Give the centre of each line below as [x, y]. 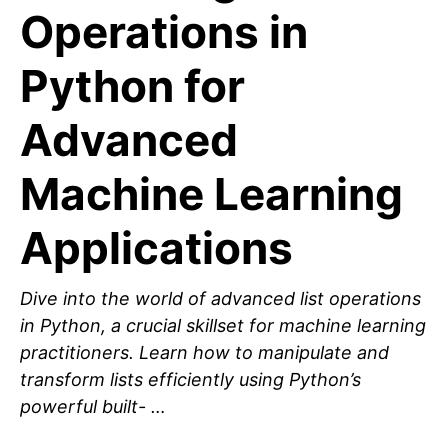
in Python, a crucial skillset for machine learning [223, 326]
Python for [132, 86]
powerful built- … [93, 407]
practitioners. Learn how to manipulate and [204, 353]
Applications [156, 248]
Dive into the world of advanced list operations [220, 299]
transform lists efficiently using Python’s [190, 380]
